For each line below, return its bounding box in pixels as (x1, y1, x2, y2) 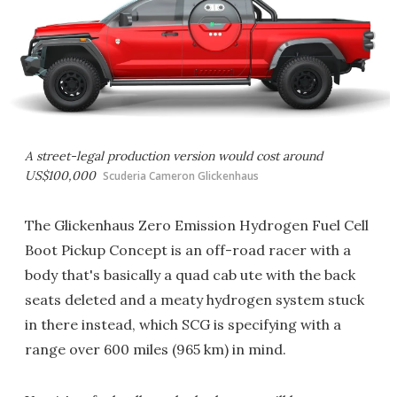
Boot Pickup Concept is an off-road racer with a (25, 241, 351, 259)
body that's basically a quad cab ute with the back (25, 266, 355, 284)
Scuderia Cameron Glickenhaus (103, 168, 259, 183)
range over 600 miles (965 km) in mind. (25, 340, 286, 358)
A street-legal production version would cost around (25, 148, 323, 164)
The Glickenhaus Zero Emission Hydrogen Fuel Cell (25, 216, 369, 234)
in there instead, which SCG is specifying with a (25, 315, 341, 333)
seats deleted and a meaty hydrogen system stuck (25, 291, 364, 308)
